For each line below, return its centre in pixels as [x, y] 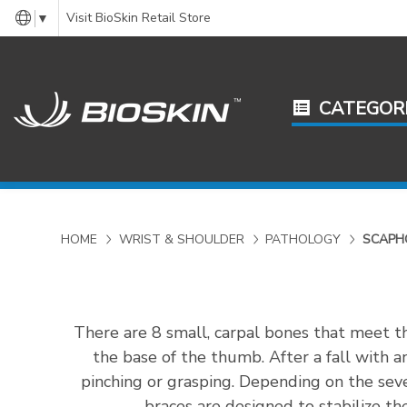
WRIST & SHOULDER [181, 239]
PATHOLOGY [303, 239]
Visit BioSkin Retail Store [138, 18]
